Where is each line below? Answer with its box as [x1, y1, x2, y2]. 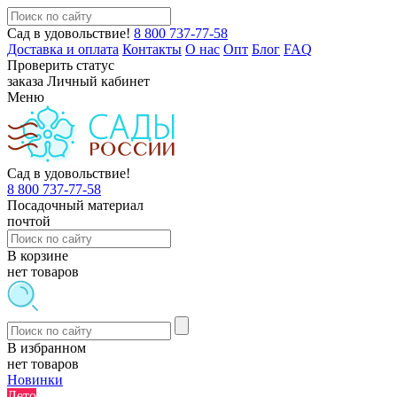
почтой [7, 214, 51, 229]
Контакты [122, 42, 182, 57]
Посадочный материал [7, 198, 144, 213]
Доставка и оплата [7, 42, 119, 57]
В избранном [7, 340, 86, 355]
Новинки [7, 372, 63, 387]
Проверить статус [7, 58, 114, 73]
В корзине [7, 248, 68, 263]
